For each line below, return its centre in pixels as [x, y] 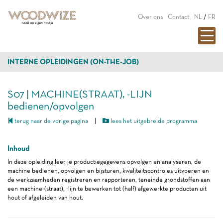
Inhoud [18, 148]
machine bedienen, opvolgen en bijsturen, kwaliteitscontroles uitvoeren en [108, 170]
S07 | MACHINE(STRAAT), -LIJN [80, 94]
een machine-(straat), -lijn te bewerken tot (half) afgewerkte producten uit [107, 188]
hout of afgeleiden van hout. [45, 197]
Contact [178, 17]
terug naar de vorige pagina [51, 121]
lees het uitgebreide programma [153, 121]
